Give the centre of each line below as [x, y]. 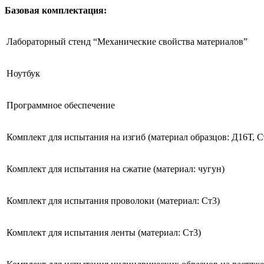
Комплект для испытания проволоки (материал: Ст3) [113, 201]
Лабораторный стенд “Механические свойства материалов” [127, 42]
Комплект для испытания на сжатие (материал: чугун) [115, 169]
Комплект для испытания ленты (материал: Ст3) [104, 233]
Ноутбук [23, 74]
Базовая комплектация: [56, 11]
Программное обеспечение [61, 105]
